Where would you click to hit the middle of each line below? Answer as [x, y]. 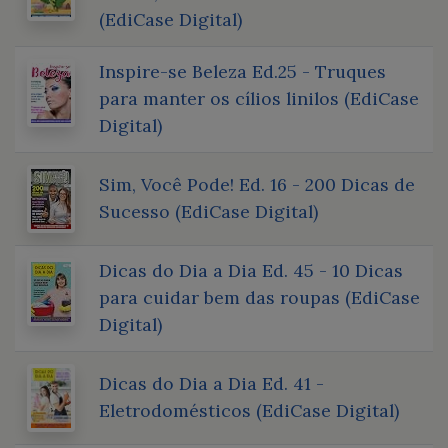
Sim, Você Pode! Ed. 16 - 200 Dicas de [257, 184]
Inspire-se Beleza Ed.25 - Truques [242, 71]
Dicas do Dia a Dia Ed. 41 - [211, 383]
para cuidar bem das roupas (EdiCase [259, 297]
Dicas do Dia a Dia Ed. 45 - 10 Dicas [251, 270]
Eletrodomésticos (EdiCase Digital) [249, 410]
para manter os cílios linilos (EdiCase [259, 98]
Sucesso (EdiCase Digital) [208, 211]
